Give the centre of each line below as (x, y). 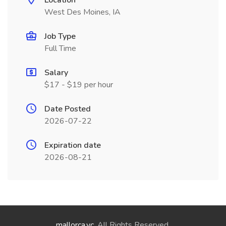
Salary (56, 73)
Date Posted (68, 109)
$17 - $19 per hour (79, 85)
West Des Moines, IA (82, 12)
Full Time (60, 48)
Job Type (60, 36)
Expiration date (73, 145)
